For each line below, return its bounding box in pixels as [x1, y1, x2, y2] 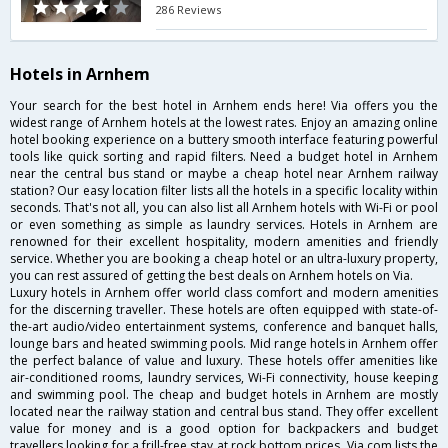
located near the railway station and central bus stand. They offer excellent [10, 403, 438, 421]
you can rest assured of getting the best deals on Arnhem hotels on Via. [10, 267, 413, 285]
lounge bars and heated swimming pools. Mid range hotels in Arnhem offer [10, 335, 438, 353]
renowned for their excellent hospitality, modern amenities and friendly [10, 233, 438, 251]
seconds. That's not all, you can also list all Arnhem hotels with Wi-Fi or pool [10, 199, 438, 217]
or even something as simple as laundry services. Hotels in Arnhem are [10, 216, 438, 234]
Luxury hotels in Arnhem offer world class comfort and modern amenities [10, 284, 438, 302]
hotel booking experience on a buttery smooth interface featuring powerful [10, 131, 438, 149]
